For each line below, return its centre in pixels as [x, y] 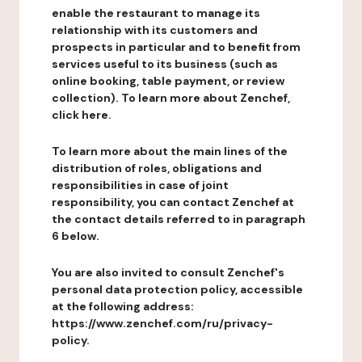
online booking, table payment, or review [168, 81]
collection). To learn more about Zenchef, [171, 98]
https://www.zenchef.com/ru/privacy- [162, 323]
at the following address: [123, 306]
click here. [82, 115]
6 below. [76, 236]
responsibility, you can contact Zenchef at [173, 202]
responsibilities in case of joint [140, 185]
